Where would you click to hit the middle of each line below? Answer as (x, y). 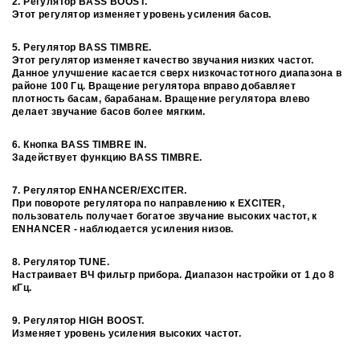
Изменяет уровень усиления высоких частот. (127, 334)
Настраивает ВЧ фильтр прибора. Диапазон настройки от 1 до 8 (174, 275)
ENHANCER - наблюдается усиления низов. (123, 229)
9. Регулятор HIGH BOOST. (78, 321)
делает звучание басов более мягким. (109, 112)
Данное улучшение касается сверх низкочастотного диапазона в (177, 74)
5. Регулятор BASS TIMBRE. (82, 48)
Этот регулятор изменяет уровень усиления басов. (142, 15)
